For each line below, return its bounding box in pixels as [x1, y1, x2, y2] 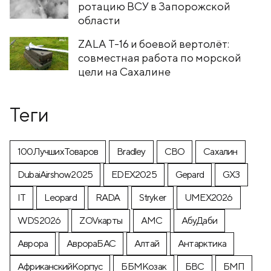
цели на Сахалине [78, 65, 171, 78]
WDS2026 [18, 214, 61, 226]
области [78, 13, 120, 27]
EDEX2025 [111, 168, 157, 180]
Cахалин [203, 145, 238, 157]
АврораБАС [67, 237, 116, 249]
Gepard [175, 168, 204, 180]
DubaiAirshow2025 [18, 168, 93, 180]
